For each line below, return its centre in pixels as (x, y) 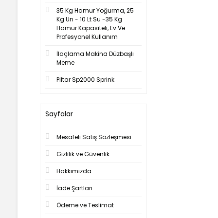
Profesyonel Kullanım (87, 37)
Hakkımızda (74, 171)
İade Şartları (74, 188)
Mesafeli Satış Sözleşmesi (94, 137)
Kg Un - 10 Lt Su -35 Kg (89, 19)
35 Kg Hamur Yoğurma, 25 (95, 10)
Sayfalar (59, 114)
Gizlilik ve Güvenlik (83, 154)
